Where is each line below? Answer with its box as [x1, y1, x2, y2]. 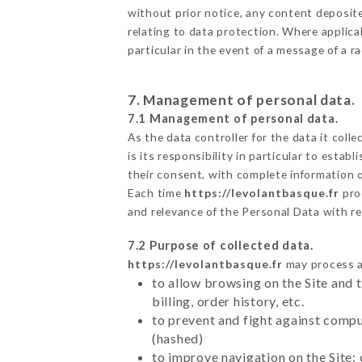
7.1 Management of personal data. [127, 111, 339, 125]
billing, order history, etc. [151, 293, 305, 309]
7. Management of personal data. [127, 90, 356, 108]
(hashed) [151, 330, 204, 346]
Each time [127, 185, 185, 200]
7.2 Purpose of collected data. [127, 238, 314, 252]
